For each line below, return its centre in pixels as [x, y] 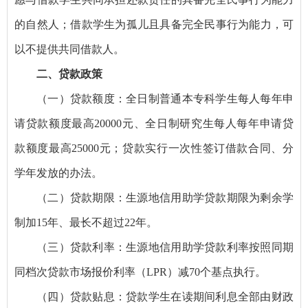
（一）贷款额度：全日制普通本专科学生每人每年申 [165, 98]
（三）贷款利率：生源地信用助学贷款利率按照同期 [165, 247]
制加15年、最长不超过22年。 [86, 222]
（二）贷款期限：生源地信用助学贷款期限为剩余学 [165, 197]
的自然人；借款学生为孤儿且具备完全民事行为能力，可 [154, 24]
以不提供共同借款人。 [69, 49]
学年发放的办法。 [58, 173]
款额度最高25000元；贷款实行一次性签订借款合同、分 [154, 148]
